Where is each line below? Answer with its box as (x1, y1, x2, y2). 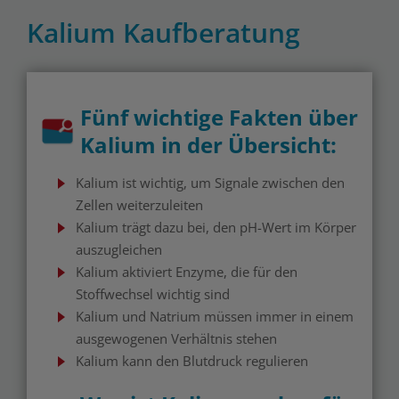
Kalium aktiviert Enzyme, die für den (76, 263, 297, 281)
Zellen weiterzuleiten (76, 196, 203, 214)
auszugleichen (76, 240, 162, 258)
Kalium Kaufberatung (27, 14, 300, 51)
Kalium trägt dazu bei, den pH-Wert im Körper (76, 218, 356, 236)
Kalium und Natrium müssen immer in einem (76, 307, 354, 325)
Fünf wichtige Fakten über (80, 102, 358, 132)
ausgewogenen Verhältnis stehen (76, 330, 277, 347)
